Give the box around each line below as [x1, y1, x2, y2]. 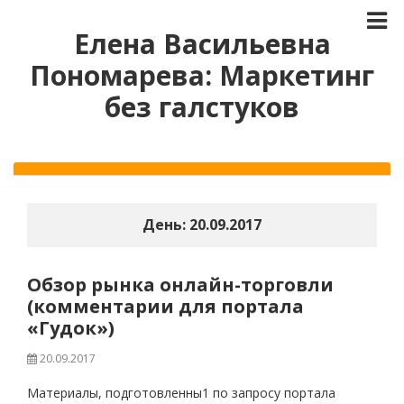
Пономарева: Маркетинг [30, 57, 374, 94]
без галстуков [105, 88, 299, 125]
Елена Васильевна [73, 25, 331, 62]
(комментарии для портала [27, 294, 304, 318]
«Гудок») [27, 316, 115, 340]
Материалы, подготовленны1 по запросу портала [27, 384, 335, 401]
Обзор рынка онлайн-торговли [27, 272, 334, 297]
